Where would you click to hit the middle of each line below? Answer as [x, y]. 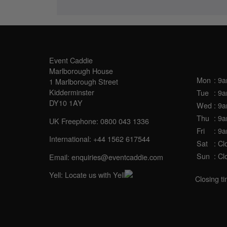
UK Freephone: [75, 121]
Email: [61, 157]
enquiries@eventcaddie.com [118, 157]
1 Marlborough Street [84, 82]
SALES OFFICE [92, 44]
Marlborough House [81, 71]
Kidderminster [72, 92]
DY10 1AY [66, 103]
